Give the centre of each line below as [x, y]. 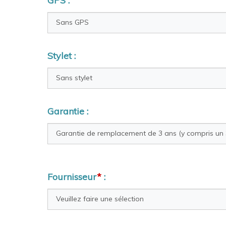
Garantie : [68, 111]
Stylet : [62, 55]
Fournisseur [72, 177]
